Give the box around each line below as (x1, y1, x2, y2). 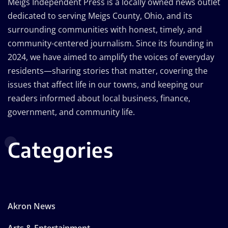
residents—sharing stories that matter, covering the (8, 65, 208, 76)
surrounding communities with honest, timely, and (8, 23, 202, 35)
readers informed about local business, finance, (8, 92, 190, 104)
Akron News (8, 200, 55, 212)
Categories (8, 136, 113, 162)
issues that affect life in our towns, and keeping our (8, 78, 204, 90)
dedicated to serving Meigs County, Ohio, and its (8, 10, 192, 21)
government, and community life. (8, 106, 135, 118)
